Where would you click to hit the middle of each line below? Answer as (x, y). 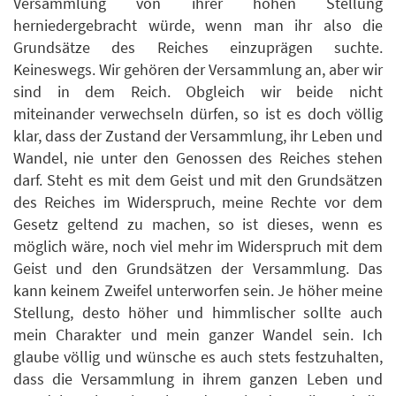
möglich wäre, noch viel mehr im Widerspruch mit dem (198, 246)
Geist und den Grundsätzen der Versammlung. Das (198, 268)
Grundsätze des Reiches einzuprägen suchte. (198, 47)
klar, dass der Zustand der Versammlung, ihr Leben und (198, 135)
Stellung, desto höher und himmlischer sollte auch (198, 312)
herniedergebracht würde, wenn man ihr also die (198, 25)
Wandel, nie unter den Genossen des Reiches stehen (198, 157)
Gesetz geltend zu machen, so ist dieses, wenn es (198, 224)
